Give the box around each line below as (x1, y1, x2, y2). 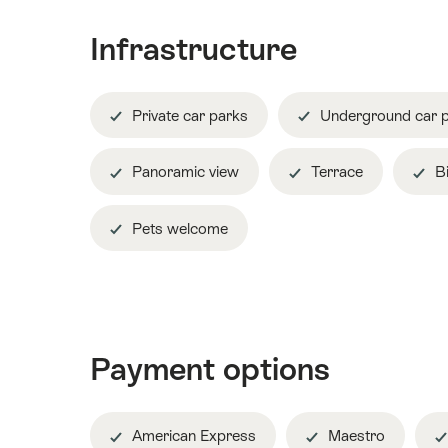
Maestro (324, 427, 385, 445)
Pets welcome (128, 219, 228, 237)
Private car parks (128, 106, 248, 124)
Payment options (90, 351, 330, 388)
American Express (128, 427, 256, 445)
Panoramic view (128, 163, 239, 181)
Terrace (307, 163, 363, 181)
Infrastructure (90, 30, 297, 67)
